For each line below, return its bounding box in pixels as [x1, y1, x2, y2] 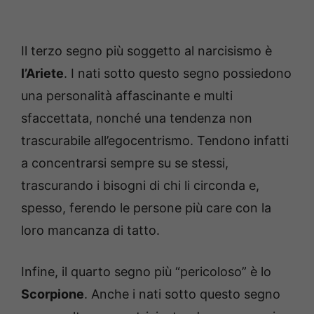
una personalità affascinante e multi [21, 88, 233, 104]
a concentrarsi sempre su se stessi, [21, 156, 228, 171]
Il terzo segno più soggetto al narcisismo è [21, 43, 272, 59]
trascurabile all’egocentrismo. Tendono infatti [21, 133, 289, 149]
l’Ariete [21, 66, 64, 81]
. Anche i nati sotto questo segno [84, 287, 280, 302]
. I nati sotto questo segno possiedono [64, 66, 292, 81]
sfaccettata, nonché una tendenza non [21, 111, 252, 126]
